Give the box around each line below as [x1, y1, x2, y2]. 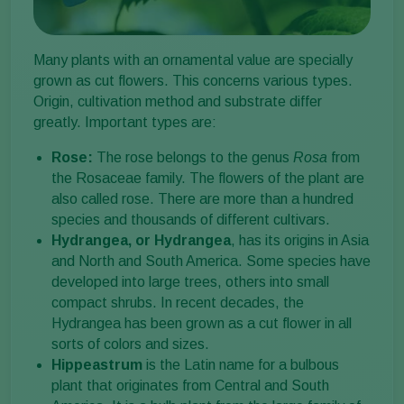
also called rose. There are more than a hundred [51, 191, 353, 207]
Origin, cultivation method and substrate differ [33, 94, 322, 110]
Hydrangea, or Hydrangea [51, 233, 231, 249]
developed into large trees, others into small [51, 274, 329, 290]
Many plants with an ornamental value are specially [33, 52, 353, 69]
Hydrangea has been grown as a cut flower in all [51, 316, 352, 332]
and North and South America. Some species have [51, 253, 371, 270]
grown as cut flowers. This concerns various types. [33, 73, 353, 89]
